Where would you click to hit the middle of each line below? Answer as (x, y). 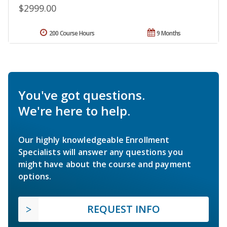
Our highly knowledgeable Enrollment (94, 140)
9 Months (169, 33)
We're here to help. (74, 110)
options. (35, 176)
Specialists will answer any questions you (101, 152)
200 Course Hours (72, 33)
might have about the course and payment (105, 164)
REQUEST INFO (124, 209)
